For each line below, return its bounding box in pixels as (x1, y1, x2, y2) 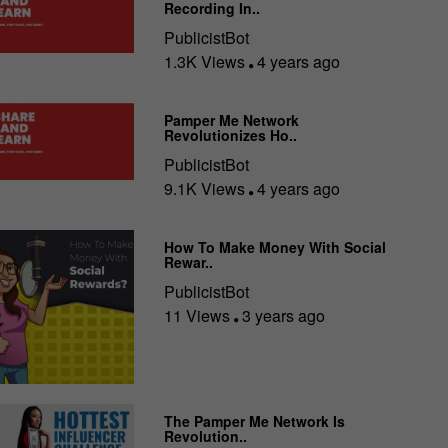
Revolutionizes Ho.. (164, 125, 298, 146)
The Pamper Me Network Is (164, 410, 346, 431)
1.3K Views (164, 50, 250, 74)
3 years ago (238, 304, 326, 328)
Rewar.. (164, 252, 214, 273)
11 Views (164, 304, 235, 328)
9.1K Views (164, 177, 250, 201)
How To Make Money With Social (164, 237, 387, 258)
